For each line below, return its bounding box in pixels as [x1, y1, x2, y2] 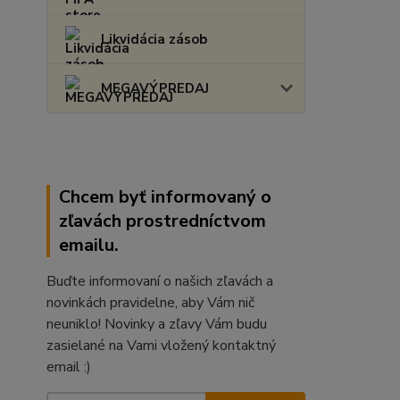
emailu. [59, 233, 119, 257]
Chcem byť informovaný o [59, 185, 271, 209]
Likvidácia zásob [101, 30, 207, 48]
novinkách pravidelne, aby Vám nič [46, 293, 254, 312]
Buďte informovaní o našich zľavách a [46, 271, 273, 291]
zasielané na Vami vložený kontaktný [46, 336, 276, 355]
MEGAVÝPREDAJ [101, 79, 209, 97]
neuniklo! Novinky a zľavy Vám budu [46, 314, 267, 334]
